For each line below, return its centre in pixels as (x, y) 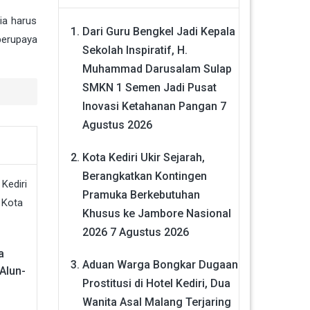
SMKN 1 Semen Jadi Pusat (149, 87)
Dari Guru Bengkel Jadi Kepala (158, 31)
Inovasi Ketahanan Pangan (149, 106)
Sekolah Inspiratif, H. (135, 50)
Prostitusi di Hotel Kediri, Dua (156, 283)
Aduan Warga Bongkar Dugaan (160, 264)
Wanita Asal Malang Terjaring (156, 302)
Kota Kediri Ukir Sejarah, (143, 157)
